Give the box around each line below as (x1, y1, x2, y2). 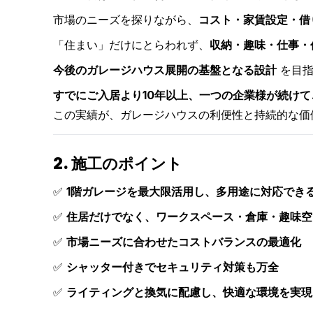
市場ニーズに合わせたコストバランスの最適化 (66, 235, 301, 249)
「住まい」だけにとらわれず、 (53, 38, 210, 52)
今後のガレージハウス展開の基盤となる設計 (53, 63, 277, 77)
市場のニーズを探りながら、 (53, 13, 198, 27)
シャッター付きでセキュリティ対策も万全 (66, 260, 279, 274)
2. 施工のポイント (53, 154, 182, 173)
